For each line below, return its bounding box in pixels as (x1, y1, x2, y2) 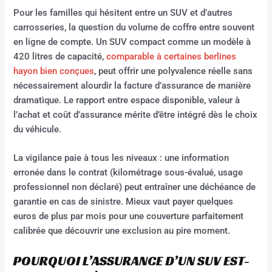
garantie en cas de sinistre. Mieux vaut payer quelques (13, 196, 234, 208)
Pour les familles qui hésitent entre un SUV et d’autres (13, 7, 233, 19)
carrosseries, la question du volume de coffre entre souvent (13, 22, 255, 33)
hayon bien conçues (13, 66, 95, 77)
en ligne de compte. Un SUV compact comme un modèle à (13, 36, 251, 48)
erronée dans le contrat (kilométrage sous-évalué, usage (13, 167, 243, 178)
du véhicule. (13, 124, 62, 135)
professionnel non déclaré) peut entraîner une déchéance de (13, 182, 256, 193)
